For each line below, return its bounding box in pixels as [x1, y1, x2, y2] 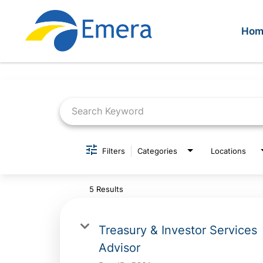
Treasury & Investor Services [99, 222, 257, 237]
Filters [102, 146, 125, 156]
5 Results [89, 184, 123, 194]
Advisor [99, 240, 140, 255]
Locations [211, 146, 246, 156]
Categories [137, 146, 177, 156]
